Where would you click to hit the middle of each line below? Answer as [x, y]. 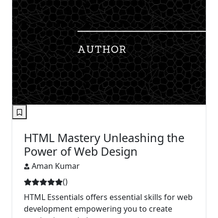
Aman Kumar [56, 166]
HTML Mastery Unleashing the [104, 137]
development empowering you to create [98, 209]
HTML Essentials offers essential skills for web [108, 197]
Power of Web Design [81, 151]
